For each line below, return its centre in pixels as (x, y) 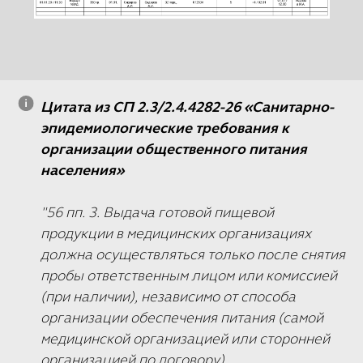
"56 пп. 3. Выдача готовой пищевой (157, 213)
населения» (82, 171)
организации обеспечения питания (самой (182, 318)
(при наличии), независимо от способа (168, 297)
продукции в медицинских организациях (176, 234)
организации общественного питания (174, 149)
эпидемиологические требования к (165, 128)
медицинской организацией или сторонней (185, 339)
